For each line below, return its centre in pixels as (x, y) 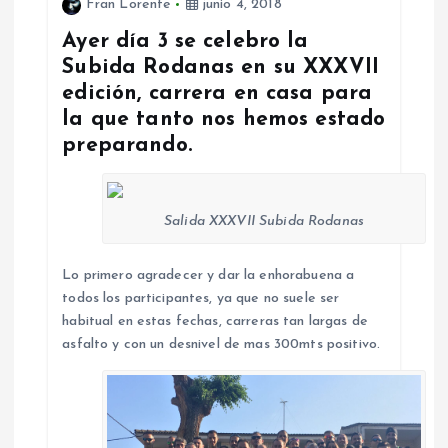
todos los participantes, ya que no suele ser (201, 298)
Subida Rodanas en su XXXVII (221, 67)
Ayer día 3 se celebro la (185, 41)
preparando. (127, 145)
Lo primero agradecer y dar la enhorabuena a (208, 275)
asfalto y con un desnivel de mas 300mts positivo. (221, 344)
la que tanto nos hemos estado (224, 119)
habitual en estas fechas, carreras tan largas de (215, 321)
